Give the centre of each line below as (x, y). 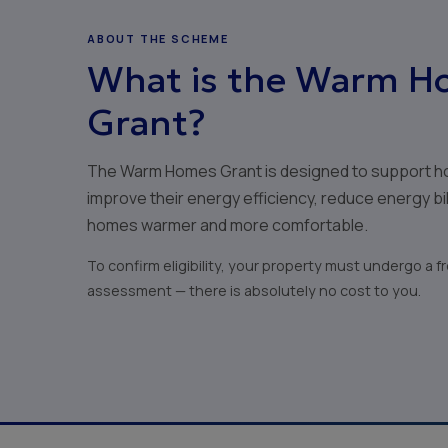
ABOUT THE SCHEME (158, 38)
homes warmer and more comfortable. (227, 224)
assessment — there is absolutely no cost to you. (254, 290)
